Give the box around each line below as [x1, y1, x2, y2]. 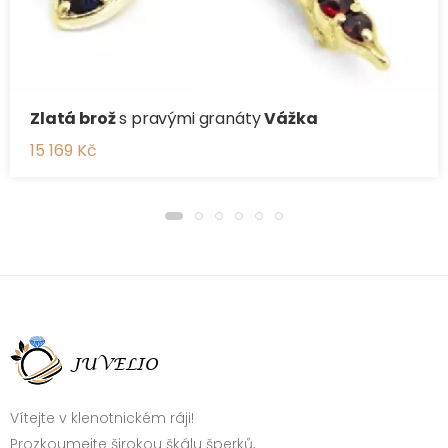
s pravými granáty [115, 106, 265, 130]
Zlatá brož [30, 106, 116, 130]
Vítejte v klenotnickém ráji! [10, 408, 194, 428]
